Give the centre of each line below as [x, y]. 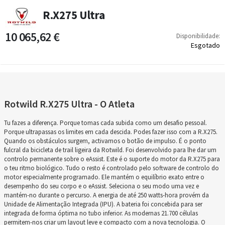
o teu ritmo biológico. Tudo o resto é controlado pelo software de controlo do [111, 168]
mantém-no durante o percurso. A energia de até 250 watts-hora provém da [106, 195]
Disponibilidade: [198, 36]
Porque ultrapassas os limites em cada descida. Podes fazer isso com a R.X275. [111, 132]
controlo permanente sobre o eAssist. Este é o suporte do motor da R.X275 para [112, 159]
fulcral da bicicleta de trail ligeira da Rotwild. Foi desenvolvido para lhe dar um [110, 150]
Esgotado [205, 45]
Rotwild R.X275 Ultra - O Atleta [69, 104]
